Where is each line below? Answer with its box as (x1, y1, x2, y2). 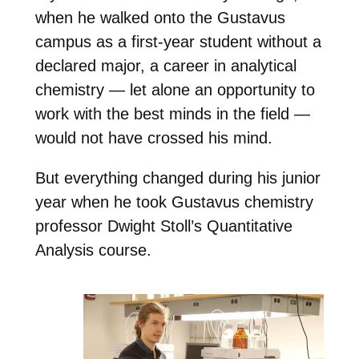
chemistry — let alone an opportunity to (34, 81, 315, 99)
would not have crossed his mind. (34, 129, 272, 147)
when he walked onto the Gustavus (34, 9, 285, 27)
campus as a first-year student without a (34, 33, 321, 51)
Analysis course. (34, 241, 151, 260)
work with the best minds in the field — (34, 105, 310, 123)
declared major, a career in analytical (34, 57, 296, 75)
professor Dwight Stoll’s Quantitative (34, 217, 292, 236)
